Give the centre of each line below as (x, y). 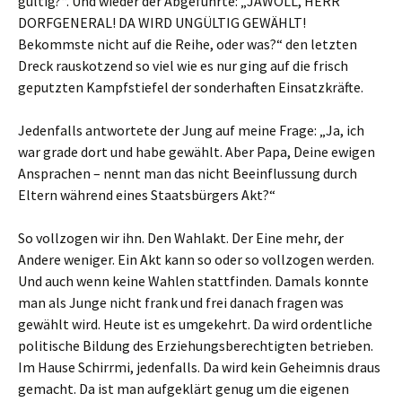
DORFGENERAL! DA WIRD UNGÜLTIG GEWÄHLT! (162, 23)
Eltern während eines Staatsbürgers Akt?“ (147, 195)
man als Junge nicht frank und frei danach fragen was (181, 303)
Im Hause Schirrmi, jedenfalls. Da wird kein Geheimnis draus (199, 367)
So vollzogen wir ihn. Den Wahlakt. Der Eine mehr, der (181, 238)
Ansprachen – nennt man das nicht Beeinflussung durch (188, 174)
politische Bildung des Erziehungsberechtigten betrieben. (196, 346)
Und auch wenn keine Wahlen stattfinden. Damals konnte (193, 281)
